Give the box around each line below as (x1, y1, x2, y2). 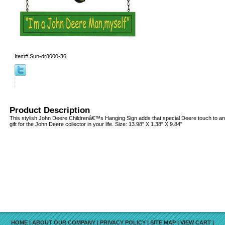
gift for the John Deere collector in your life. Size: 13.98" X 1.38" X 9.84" (10, 121, 182, 127)
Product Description (10, 105, 90, 115)
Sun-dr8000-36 (30, 53, 66, 59)
